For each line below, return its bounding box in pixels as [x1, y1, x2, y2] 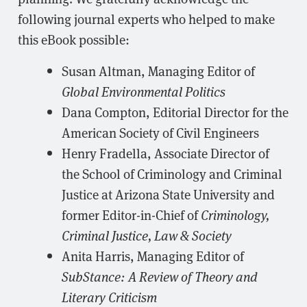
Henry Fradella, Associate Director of [62, 144, 269, 162]
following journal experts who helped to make [18, 10, 275, 27]
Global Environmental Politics [62, 82, 225, 100]
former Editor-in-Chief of [62, 206, 201, 223]
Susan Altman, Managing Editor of [62, 62, 255, 79]
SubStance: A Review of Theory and [62, 267, 258, 285]
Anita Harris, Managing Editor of [62, 247, 244, 265]
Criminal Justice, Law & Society [62, 226, 232, 244]
